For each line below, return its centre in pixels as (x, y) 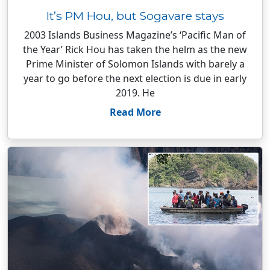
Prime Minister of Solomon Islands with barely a (135, 64)
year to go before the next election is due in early (135, 78)
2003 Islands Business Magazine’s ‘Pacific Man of (135, 35)
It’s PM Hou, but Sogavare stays (135, 16)
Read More (135, 112)
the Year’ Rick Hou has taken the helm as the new (135, 49)
